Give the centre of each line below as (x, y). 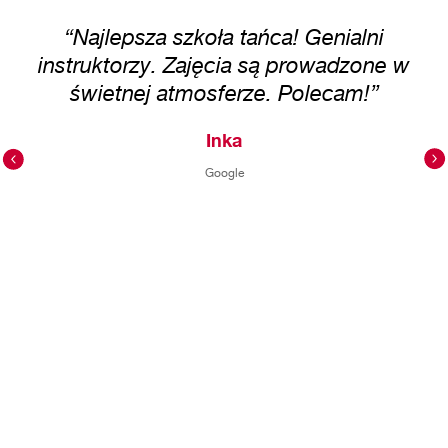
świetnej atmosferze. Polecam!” (224, 93)
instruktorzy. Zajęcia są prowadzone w (224, 65)
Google (224, 172)
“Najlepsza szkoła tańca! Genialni (224, 37)
